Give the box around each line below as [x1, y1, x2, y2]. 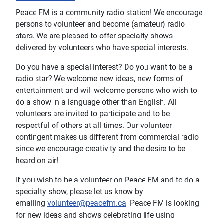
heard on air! [16, 156, 58, 165]
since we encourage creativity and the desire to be [16, 144, 185, 153]
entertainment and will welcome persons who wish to [16, 86, 197, 95]
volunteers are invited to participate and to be [16, 109, 170, 118]
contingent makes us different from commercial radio [16, 132, 199, 142]
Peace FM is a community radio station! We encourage [16, 8, 202, 17]
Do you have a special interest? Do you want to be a [16, 62, 193, 72]
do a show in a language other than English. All [16, 97, 177, 107]
